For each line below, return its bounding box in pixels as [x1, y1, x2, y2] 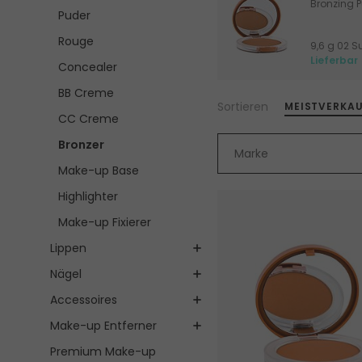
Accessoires [50, 292, 117, 309]
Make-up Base [58, 162, 139, 179]
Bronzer [58, 137, 104, 154]
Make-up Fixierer [58, 214, 151, 231]
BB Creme [58, 85, 114, 102]
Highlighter [58, 188, 118, 205]
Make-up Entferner [50, 318, 157, 335]
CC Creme [58, 111, 119, 128]
